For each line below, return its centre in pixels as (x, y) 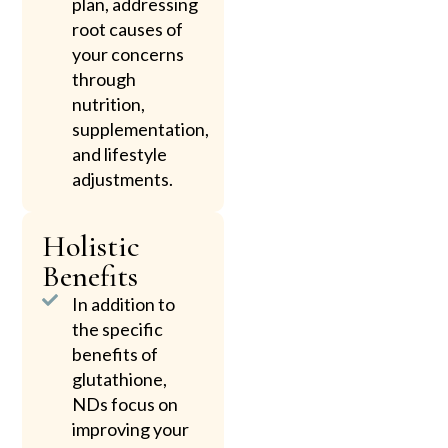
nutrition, (109, 103)
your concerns (128, 53)
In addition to (124, 303)
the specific (118, 328)
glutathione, (120, 378)
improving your (131, 428)
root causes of (128, 28)
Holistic (91, 246)
